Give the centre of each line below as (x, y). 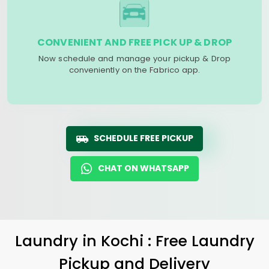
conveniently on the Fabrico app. (134, 70)
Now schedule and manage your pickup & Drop (134, 59)
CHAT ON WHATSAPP (144, 168)
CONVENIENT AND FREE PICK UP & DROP (134, 42)
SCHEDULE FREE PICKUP (144, 138)
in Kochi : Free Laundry (168, 241)
